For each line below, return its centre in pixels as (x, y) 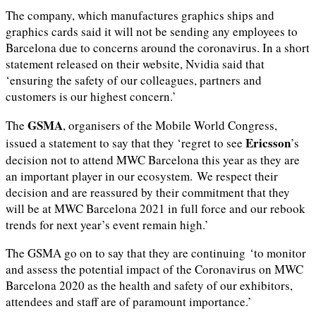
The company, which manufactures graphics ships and (140, 15)
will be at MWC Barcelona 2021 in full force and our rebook (156, 208)
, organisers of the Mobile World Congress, (170, 125)
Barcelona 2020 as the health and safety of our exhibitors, (149, 285)
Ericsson (268, 142)
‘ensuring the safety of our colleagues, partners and (134, 80)
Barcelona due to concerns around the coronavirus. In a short (158, 47)
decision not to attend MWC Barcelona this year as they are (153, 159)
